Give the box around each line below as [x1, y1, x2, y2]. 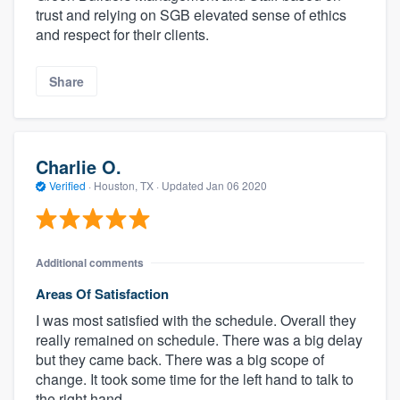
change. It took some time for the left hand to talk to [36, 368, 354, 389]
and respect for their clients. [36, 23, 209, 45]
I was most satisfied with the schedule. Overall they [36, 309, 356, 330]
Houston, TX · [91, 178, 162, 194]
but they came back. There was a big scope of [36, 348, 324, 370]
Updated [162, 178, 206, 194]
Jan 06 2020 [206, 178, 267, 194]
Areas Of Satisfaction [36, 283, 169, 304]
